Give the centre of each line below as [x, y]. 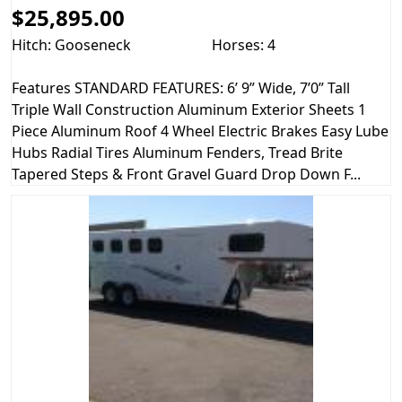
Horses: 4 [244, 45]
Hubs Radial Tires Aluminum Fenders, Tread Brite [177, 153]
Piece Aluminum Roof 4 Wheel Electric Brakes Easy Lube [200, 131]
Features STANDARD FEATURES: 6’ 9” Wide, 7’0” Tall [181, 88]
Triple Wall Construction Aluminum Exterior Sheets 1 [189, 110]
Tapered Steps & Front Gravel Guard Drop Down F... [186, 175]
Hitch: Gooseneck [71, 45]
